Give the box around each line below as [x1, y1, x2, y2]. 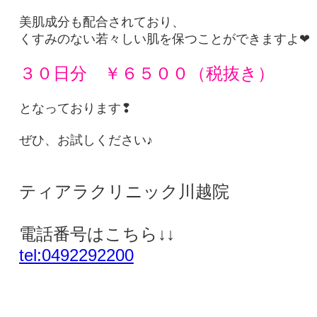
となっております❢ [18, 101, 132, 115]
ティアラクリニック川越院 [18, 182, 229, 201]
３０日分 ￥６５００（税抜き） [18, 64, 275, 83]
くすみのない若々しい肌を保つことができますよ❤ [18, 32, 310, 46]
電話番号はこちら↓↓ [18, 224, 175, 243]
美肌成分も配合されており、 [18, 15, 185, 29]
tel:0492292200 [18, 246, 134, 265]
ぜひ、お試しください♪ [18, 133, 153, 147]
